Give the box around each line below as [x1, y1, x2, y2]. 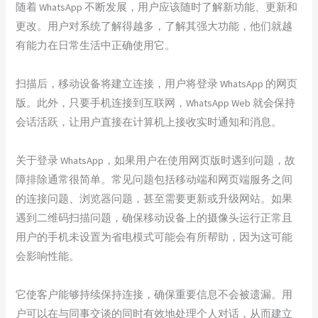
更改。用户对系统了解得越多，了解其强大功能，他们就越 [16, 19, 293, 33]
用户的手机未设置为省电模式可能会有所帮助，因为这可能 [16, 230, 293, 243]
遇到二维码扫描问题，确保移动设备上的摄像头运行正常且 [16, 211, 293, 224]
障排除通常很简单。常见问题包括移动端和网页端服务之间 [16, 172, 293, 186]
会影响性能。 [16, 249, 80, 263]
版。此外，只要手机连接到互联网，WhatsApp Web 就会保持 [16, 96, 296, 109]
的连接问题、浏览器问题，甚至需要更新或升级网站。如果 [16, 192, 293, 205]
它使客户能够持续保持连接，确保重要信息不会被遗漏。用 [16, 287, 293, 301]
